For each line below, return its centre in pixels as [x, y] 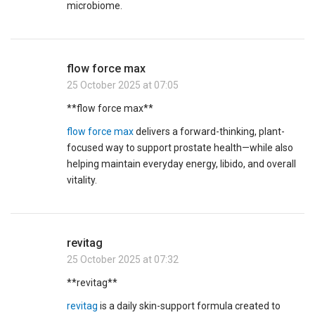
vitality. [82, 180]
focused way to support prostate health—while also [180, 148]
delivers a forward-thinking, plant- [210, 132]
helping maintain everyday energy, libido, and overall [182, 164]
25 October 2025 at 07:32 [123, 260]
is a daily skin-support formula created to [189, 306]
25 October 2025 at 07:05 [123, 85]
